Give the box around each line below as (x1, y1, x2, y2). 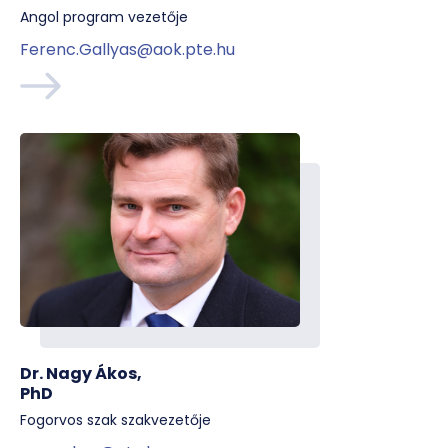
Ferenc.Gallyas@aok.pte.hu (20, 38, 235, 61)
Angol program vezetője (20, 7, 188, 27)
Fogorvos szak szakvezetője (20, 410, 211, 430)
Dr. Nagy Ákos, (20, 362, 142, 385)
